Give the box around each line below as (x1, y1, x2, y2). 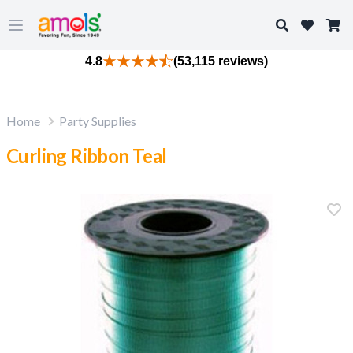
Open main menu (14, 25, 105, 41)
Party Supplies (59, 113, 136, 128)
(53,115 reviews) (173, 54, 268, 68)
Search (275, 17, 311, 32)
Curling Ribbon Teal (6, 144, 167, 167)
